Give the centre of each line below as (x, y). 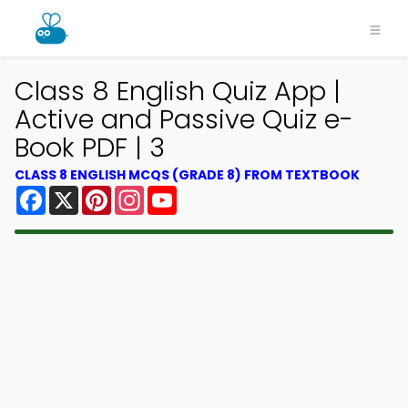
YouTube (208, 193)
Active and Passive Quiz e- (184, 119)
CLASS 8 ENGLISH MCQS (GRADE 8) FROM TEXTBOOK (187, 175)
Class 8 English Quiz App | (178, 91)
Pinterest (144, 193)
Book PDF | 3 (90, 148)
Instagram (181, 193)
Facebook (82, 193)
